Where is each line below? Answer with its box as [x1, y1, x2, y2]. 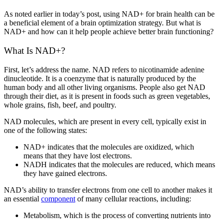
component [41, 194, 75, 203]
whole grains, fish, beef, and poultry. [4, 100, 116, 109]
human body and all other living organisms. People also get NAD [4, 83, 205, 91]
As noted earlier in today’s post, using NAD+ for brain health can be [4, 10, 215, 19]
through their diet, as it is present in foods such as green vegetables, [4, 91, 210, 100]
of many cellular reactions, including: [75, 194, 191, 203]
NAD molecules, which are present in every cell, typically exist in [4, 117, 206, 126]
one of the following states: [4, 126, 87, 134]
